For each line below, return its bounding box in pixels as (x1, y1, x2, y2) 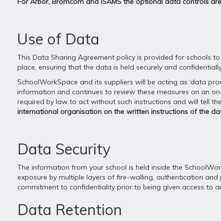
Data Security (17, 140, 110, 158)
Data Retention (17, 200, 122, 219)
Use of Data (17, 30, 99, 48)
